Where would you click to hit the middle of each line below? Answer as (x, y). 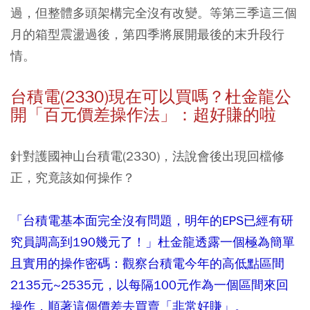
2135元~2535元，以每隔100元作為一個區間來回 (149, 285)
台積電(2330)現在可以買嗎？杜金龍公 (151, 97)
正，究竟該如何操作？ (73, 178)
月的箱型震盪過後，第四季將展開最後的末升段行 (147, 35)
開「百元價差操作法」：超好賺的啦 (143, 115)
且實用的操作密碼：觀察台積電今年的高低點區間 (147, 264)
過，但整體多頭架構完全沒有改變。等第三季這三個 (154, 13)
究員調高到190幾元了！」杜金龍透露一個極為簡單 (153, 242)
